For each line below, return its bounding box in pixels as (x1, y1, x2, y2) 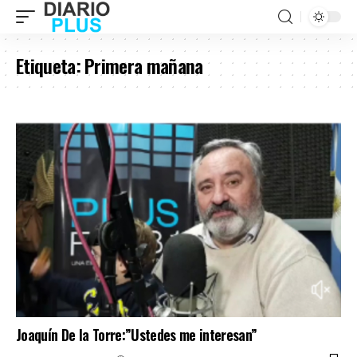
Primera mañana (84, 51, 203, 80)
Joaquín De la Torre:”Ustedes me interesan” (16, 324, 257, 345)
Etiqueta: (16, 51, 85, 80)
